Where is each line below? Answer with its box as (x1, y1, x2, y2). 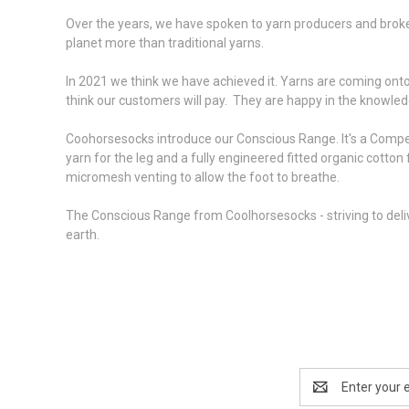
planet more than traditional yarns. (66, 35, 264, 50)
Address (299, 388, 348, 404)
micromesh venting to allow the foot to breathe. (66, 169, 345, 184)
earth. (66, 226, 100, 242)
